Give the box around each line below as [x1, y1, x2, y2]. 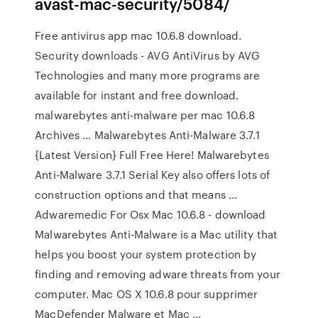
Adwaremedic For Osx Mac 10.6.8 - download [35, 207, 266, 222]
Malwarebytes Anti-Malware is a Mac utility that [35, 226, 278, 242]
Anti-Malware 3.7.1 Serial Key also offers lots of [35, 167, 270, 182]
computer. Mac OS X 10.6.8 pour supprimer [35, 286, 258, 302]
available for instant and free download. [35, 87, 239, 103]
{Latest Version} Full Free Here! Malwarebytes [35, 147, 269, 163]
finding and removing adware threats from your [35, 266, 280, 282]
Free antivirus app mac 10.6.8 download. [35, 28, 242, 43]
